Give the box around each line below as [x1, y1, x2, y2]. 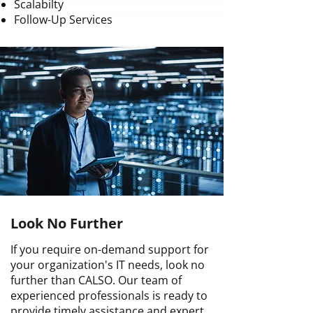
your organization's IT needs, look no [10, 257, 205, 272]
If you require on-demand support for [10, 242, 209, 257]
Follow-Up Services [14, 12, 112, 27]
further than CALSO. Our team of [10, 272, 182, 288]
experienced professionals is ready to [10, 288, 208, 303]
